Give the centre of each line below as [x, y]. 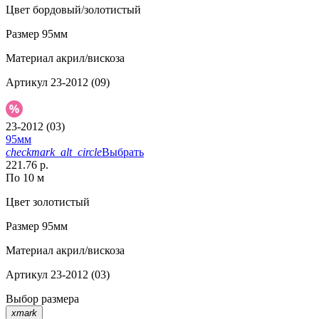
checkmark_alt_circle [54, 152]
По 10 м [25, 178]
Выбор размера [42, 299]
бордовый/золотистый [85, 10]
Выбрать [123, 152]
